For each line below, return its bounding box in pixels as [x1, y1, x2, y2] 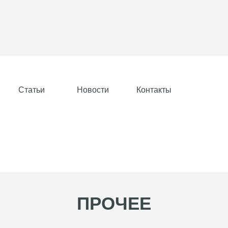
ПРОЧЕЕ [77, 193, 151, 214]
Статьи [18, 85, 45, 94]
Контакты [136, 85, 172, 94]
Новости [76, 85, 109, 94]
